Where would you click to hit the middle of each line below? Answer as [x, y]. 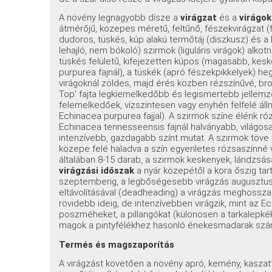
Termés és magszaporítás [117, 244]
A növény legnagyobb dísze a [120, 18]
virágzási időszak [97, 171]
